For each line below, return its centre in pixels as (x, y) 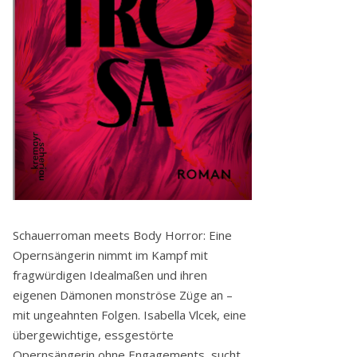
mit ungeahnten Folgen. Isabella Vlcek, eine (129, 314)
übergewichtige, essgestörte (93, 334)
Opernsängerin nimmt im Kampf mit (110, 255)
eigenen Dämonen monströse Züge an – (123, 294)
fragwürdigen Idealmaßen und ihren (110, 275)
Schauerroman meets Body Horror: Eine (122, 235)
